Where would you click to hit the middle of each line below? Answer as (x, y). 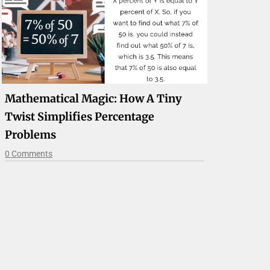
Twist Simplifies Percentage (80, 116)
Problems (31, 134)
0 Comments (29, 153)
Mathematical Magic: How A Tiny (94, 98)
